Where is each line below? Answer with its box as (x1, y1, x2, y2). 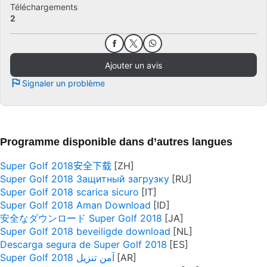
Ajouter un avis (105, 60, 162, 70)
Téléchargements (10, 2, 77, 12)
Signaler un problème (22, 77, 105, 88)
